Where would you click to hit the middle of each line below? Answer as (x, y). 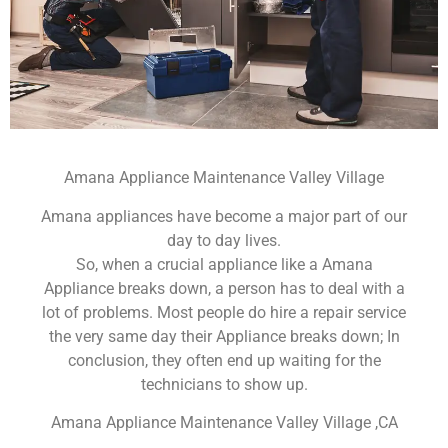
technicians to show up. (224, 384)
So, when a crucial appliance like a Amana (224, 264)
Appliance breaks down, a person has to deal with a (224, 288)
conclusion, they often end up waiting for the (224, 360)
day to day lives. (224, 240)
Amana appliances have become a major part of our (224, 216)
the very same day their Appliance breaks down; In (224, 336)
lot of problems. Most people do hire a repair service (224, 312)
